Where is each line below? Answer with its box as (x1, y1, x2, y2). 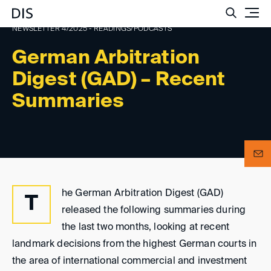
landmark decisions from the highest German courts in (12, 240, 257, 249)
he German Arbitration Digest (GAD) (62, 189, 224, 198)
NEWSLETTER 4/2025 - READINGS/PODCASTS (12, 25, 172, 33)
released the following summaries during (62, 206, 246, 215)
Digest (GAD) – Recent (12, 70, 226, 90)
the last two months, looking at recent (62, 223, 230, 232)
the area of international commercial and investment (12, 256, 247, 266)
